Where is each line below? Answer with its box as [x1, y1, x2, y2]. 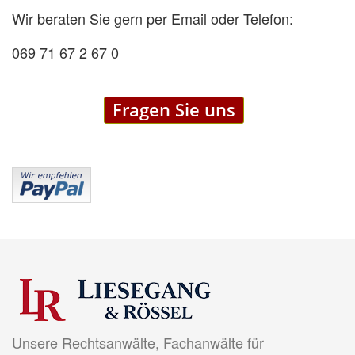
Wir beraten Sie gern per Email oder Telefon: [12, 7, 293, 29]
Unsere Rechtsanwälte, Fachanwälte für [12, 332, 264, 353]
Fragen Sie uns [112, 97, 235, 121]
